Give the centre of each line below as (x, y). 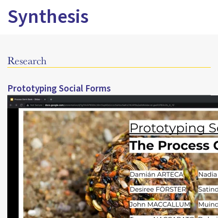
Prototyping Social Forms (59, 89)
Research (27, 60)
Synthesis (48, 17)
